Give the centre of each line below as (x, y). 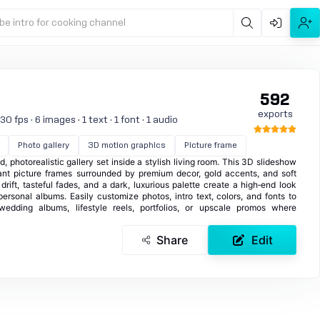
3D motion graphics (127, 145)
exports (275, 114)
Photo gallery (44, 145)
